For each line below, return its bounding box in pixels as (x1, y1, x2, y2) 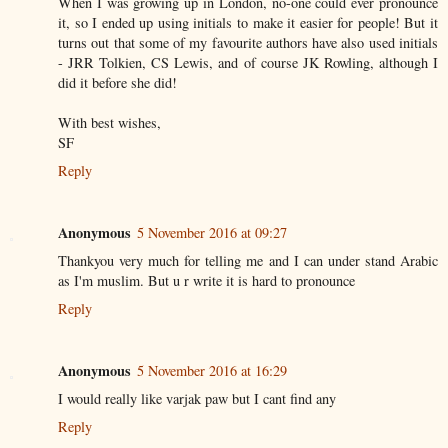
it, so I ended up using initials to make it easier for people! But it (58, 12, 438, 32)
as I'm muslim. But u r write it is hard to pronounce (58, 270, 355, 290)
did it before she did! (58, 72, 177, 92)
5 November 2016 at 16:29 (137, 360, 287, 380)
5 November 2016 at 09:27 (137, 222, 287, 242)
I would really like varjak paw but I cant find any (58, 388, 336, 408)
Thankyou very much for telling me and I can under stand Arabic (58, 250, 438, 270)
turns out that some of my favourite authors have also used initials (58, 32, 438, 52)
